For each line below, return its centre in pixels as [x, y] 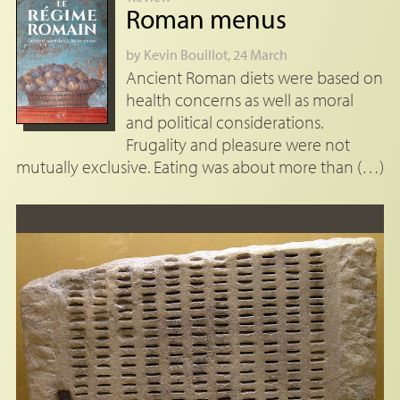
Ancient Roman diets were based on [254, 78]
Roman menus [206, 19]
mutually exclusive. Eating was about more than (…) [200, 167]
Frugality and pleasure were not [237, 145]
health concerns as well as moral [239, 100]
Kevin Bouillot [185, 55]
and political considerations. [224, 122]
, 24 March [257, 55]
